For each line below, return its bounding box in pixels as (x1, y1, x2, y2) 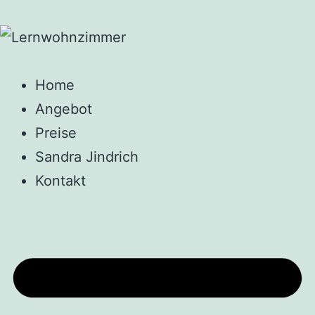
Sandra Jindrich (35, 148, 139, 165)
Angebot (35, 100, 92, 117)
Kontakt (35, 172, 86, 189)
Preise (35, 124, 77, 141)
